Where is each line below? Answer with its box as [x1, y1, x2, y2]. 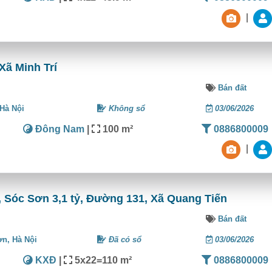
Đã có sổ [106, 235, 141, 245]
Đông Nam [32, 123, 84, 134]
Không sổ [106, 103, 145, 113]
